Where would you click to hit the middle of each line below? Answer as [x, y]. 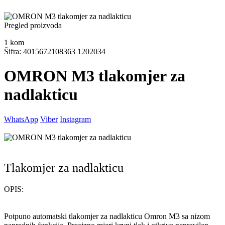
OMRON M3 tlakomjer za [95, 76]
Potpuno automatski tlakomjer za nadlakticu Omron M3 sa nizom [107, 216]
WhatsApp [21, 119]
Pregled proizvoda [33, 25]
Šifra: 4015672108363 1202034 [55, 51]
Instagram [75, 119]
